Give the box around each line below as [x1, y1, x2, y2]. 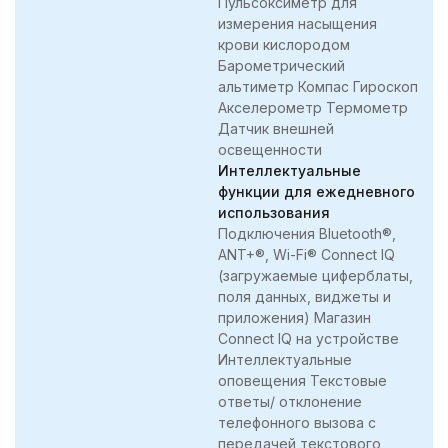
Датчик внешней [218, 119, 334, 137]
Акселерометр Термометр [218, 98, 408, 116]
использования [218, 203, 330, 221]
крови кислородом [218, 35, 350, 53]
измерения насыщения [218, 14, 377, 32]
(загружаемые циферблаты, [218, 266, 413, 284]
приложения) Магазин [218, 308, 371, 326]
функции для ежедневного [218, 182, 415, 200]
